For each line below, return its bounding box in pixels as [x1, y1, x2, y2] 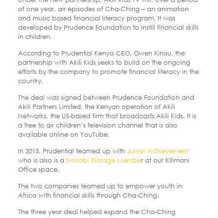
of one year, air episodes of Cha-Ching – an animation [18, 4, 189, 13]
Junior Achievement [127, 146, 188, 155]
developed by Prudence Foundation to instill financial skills [18, 23, 199, 31]
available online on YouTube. [18, 130, 109, 138]
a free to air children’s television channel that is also [18, 121, 178, 129]
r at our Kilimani [141, 156, 189, 164]
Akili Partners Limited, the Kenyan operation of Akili [18, 102, 175, 110]
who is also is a [18, 156, 64, 164]
